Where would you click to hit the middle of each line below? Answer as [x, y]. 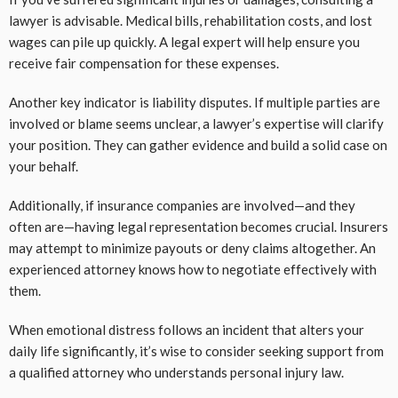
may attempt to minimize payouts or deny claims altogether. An [192, 248]
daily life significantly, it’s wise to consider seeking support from [196, 351]
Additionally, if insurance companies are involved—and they [182, 206]
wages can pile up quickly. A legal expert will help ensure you [184, 42]
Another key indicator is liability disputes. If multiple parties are [195, 103]
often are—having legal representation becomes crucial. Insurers [199, 227]
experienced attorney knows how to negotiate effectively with [193, 270]
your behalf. [44, 167]
